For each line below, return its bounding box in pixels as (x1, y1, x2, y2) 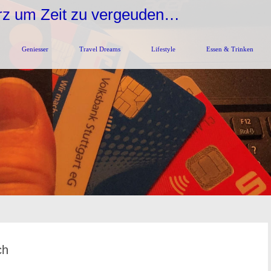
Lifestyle (151, 45, 175, 53)
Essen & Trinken (206, 45, 253, 53)
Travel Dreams (79, 45, 120, 53)
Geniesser (22, 45, 48, 53)
